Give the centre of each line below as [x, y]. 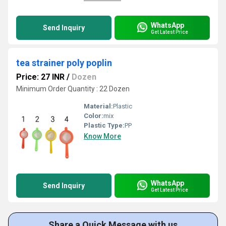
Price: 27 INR [40, 77]
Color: [94, 116]
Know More [102, 136]
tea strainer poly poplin [64, 63]
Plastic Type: [104, 125]
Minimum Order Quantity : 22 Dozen [73, 89]
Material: [98, 106]
